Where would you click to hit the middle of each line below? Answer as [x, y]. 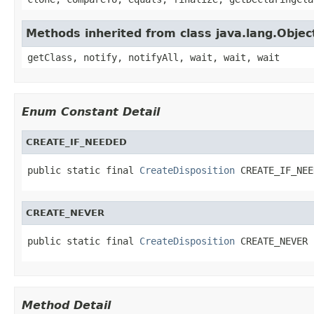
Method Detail [66, 305]
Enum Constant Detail [91, 111]
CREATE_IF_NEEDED [76, 142]
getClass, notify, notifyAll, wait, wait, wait [153, 57]
